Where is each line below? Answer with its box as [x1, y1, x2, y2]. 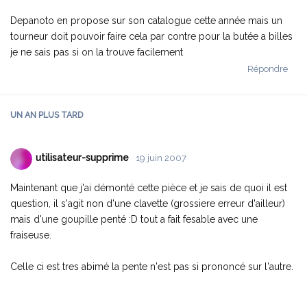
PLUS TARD [36, 110, 83, 120]
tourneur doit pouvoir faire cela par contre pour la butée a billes [10, 30, 293, 42]
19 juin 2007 [136, 153, 186, 164]
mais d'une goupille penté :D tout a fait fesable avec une [10, 213, 258, 225]
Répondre [247, 63, 288, 74]
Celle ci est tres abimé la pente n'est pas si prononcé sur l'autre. [10, 260, 293, 272]
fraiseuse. [10, 229, 51, 241]
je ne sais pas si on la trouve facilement [10, 46, 183, 58]
